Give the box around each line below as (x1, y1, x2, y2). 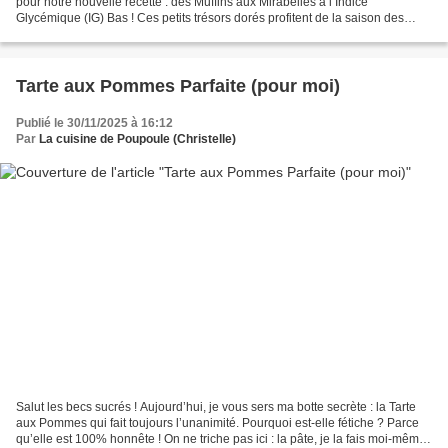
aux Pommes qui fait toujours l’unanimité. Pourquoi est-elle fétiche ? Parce (16, 415, 419, 430)
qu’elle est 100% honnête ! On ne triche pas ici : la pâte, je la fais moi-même (16, 431, 426, 446)
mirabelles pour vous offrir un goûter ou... (16, 27, 238, 42)
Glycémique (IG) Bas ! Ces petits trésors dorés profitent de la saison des (16, 11, 404, 26)
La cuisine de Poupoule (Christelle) (39, 132, 236, 147)
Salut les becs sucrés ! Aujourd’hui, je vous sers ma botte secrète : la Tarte (16, 399, 416, 414)
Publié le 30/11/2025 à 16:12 (16, 116, 173, 131)
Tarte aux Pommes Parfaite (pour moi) (16, 76, 340, 97)
